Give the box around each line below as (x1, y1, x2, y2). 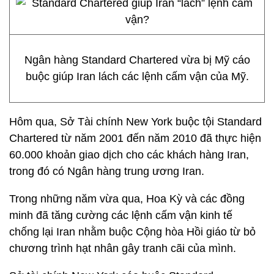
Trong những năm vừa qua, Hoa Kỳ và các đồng (9, 193, 245, 205)
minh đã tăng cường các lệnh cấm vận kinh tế (9, 209, 232, 221)
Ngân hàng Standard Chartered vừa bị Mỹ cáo (24, 54, 250, 66)
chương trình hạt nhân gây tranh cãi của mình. (9, 242, 236, 254)
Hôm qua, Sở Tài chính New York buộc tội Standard (9, 116, 262, 128)
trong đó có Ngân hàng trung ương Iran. (9, 165, 204, 177)
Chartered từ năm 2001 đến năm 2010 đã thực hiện (9, 132, 261, 144)
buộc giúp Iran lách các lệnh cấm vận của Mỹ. (25, 70, 249, 83)
